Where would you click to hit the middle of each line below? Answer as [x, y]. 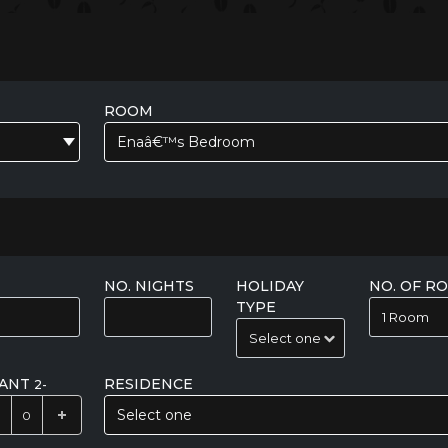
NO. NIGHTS [149, 286]
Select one [154, 415]
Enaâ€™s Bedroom [186, 142]
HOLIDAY [270, 286]
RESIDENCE [148, 384]
